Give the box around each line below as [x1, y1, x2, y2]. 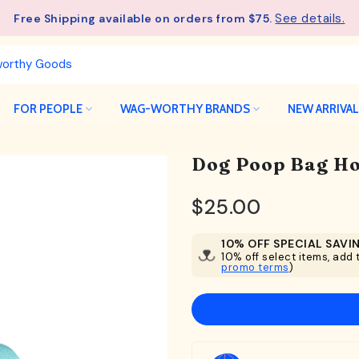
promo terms [221, 260, 289, 274]
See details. [275, 10, 345, 26]
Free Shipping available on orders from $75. [14, 10, 276, 26]
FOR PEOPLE [13, 101, 83, 116]
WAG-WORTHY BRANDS [119, 101, 250, 116]
